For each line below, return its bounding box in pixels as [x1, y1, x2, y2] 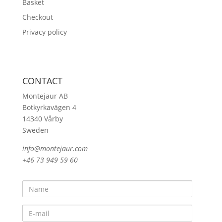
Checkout [22, 12, 53, 22]
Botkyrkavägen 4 [22, 103, 76, 112]
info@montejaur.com [22, 144, 88, 154]
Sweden [22, 125, 49, 135]
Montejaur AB [22, 91, 68, 101]
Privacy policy [22, 27, 67, 37]
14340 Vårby [22, 114, 63, 124]
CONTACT [22, 75, 62, 87]
